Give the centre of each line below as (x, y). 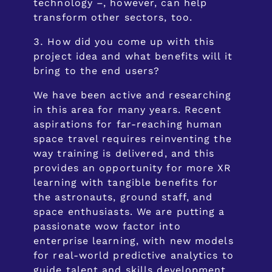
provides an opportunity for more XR (133, 168)
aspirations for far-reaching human (128, 124)
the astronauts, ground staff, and (123, 197)
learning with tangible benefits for (126, 183)
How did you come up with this (131, 42)
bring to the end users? (97, 71)
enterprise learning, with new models (134, 241)
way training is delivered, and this (124, 154)
